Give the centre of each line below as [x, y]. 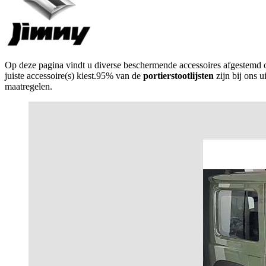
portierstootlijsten [178, 75]
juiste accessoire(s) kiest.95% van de [74, 75]
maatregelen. [28, 86]
